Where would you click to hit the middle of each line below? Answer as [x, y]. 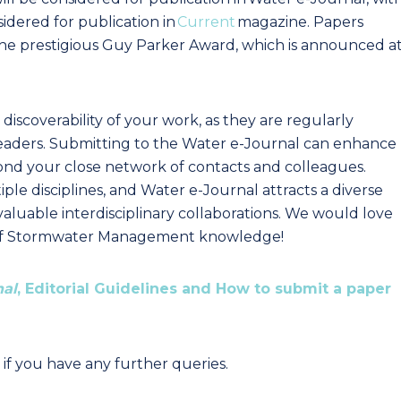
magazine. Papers [299, 22]
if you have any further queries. [117, 364]
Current [206, 22]
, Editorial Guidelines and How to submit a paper [204, 289]
